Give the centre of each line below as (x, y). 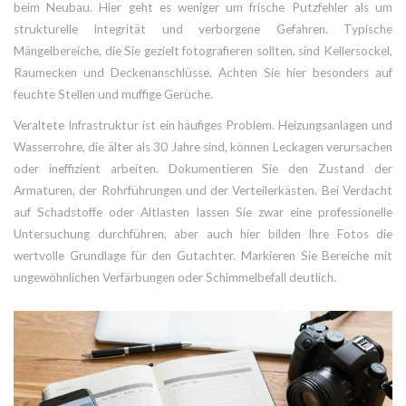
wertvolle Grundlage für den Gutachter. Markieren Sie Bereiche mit (203, 255)
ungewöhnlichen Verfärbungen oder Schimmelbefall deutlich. (175, 277)
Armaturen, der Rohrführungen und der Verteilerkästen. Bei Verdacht (203, 190)
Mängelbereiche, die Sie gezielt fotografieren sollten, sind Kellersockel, (203, 50)
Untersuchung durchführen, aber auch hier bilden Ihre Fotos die (203, 233)
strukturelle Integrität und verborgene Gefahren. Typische (203, 29)
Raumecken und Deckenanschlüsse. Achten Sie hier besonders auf (203, 72)
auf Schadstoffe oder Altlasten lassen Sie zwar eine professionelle (203, 212)
